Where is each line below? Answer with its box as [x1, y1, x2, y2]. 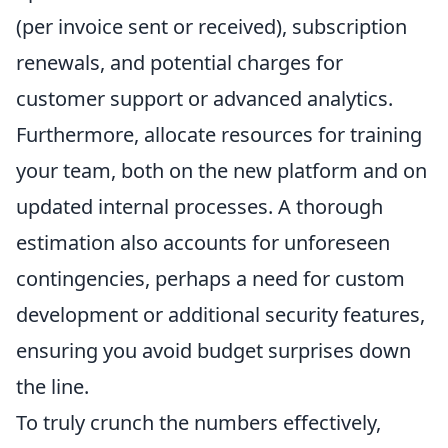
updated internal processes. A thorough [16, 193, 383, 221]
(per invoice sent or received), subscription [16, 13, 407, 41]
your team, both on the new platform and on [16, 157, 427, 185]
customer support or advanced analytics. [16, 85, 393, 113]
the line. [16, 373, 89, 401]
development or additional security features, [16, 301, 425, 329]
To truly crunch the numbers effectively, [16, 409, 381, 437]
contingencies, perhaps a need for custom [16, 265, 405, 293]
